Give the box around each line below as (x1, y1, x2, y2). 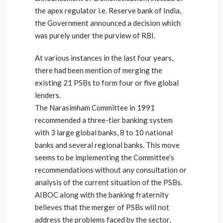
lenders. (35, 91, 61, 100)
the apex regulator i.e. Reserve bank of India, (35, 6, 181, 15)
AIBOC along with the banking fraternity (35, 190, 169, 199)
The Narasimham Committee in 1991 (35, 103, 155, 112)
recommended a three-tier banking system (35, 115, 173, 124)
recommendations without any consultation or (35, 165, 187, 174)
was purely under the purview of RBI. (35, 31, 155, 40)
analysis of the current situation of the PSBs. (35, 178, 182, 187)
